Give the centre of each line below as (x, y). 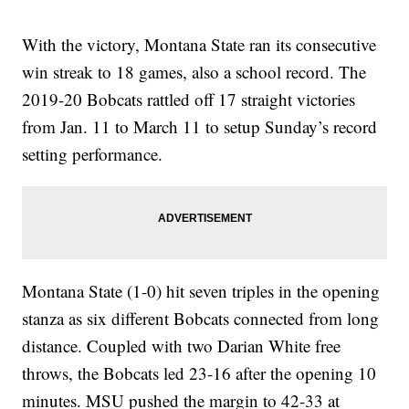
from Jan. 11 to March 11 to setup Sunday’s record (200, 126)
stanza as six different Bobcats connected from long (201, 318)
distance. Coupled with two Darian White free (182, 345)
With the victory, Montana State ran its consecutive (199, 44)
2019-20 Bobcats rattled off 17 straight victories (189, 99)
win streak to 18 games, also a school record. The (194, 71)
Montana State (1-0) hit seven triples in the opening (201, 290)
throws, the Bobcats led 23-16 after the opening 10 (199, 372)
